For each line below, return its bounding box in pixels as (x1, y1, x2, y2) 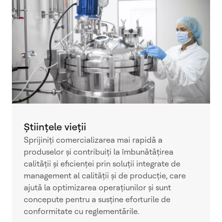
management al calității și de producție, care (24, 170, 186, 180)
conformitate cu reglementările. (24, 206, 139, 216)
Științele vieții (24, 120, 86, 133)
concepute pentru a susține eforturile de (24, 194, 170, 204)
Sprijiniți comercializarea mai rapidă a (24, 135, 163, 145)
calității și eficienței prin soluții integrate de (24, 159, 180, 168)
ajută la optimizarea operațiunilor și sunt (24, 182, 171, 192)
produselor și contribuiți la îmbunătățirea (24, 147, 173, 157)
